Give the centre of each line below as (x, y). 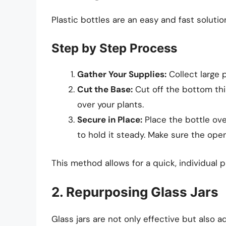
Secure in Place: (110, 120)
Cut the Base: (105, 90)
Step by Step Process (114, 48)
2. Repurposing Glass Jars (135, 192)
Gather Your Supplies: (122, 74)
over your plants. (110, 105)
